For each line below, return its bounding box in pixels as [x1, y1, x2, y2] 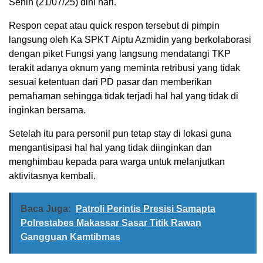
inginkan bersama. [9, 104, 86, 115]
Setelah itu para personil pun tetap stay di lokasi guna [9, 128, 231, 139]
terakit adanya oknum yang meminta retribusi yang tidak [9, 62, 240, 73]
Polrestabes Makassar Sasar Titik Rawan [21, 217, 201, 228]
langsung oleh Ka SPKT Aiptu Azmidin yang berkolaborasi [9, 34, 251, 45]
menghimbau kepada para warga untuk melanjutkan [9, 156, 225, 167]
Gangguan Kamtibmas [21, 231, 120, 242]
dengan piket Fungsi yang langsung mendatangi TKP [9, 48, 231, 59]
